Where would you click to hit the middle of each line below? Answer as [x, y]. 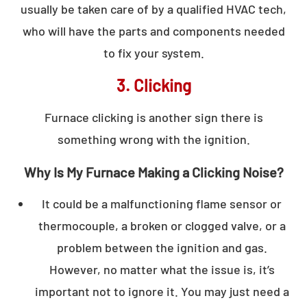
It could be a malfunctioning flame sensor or [162, 203]
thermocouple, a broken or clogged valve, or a [162, 225]
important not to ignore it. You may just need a [162, 291]
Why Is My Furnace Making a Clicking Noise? [153, 172]
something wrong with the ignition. [153, 139]
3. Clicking [153, 85]
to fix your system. [153, 52]
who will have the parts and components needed [153, 30]
